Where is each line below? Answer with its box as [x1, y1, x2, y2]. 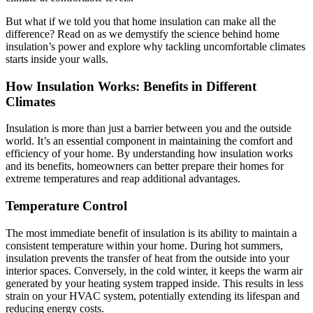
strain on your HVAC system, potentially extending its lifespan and [6, 289, 300, 302]
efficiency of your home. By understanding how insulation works [6, 147, 293, 160]
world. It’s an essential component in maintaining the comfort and [6, 135, 293, 147]
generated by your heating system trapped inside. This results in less [6, 277, 303, 289]
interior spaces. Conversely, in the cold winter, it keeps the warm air [6, 264, 303, 277]
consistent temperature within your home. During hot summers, [6, 239, 283, 252]
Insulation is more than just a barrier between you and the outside [6, 122, 291, 135]
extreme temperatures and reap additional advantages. [6, 173, 240, 185]
